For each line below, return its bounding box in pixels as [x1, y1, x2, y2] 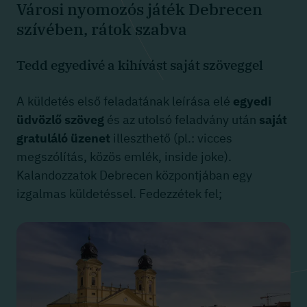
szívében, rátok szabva [16, 19, 187, 40]
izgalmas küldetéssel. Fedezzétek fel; [16, 186, 222, 202]
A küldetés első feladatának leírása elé [16, 93, 233, 110]
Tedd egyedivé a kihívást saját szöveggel [16, 57, 263, 74]
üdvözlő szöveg [16, 112, 104, 128]
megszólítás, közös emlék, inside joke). [16, 149, 232, 165]
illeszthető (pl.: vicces [110, 130, 232, 147]
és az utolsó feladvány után [104, 112, 259, 128]
